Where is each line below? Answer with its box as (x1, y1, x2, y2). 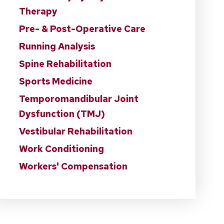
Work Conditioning (18, 143, 104, 155)
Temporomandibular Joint (18, 93, 138, 105)
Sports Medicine (18, 75, 92, 87)
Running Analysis (18, 40, 95, 52)
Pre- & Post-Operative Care (18, 23, 145, 35)
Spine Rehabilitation (18, 58, 111, 70)
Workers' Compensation (18, 160, 127, 172)
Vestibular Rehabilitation (18, 125, 132, 137)
